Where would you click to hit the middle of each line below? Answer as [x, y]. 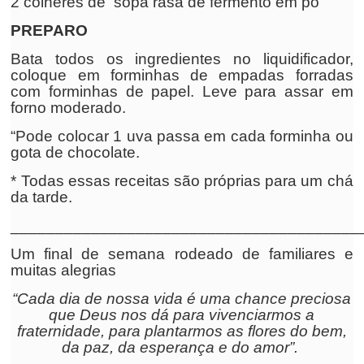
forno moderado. [69, 108]
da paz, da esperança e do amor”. [182, 347]
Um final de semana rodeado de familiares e [182, 254]
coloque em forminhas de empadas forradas [182, 75]
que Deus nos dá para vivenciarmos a [182, 315]
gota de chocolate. [76, 152]
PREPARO [50, 30]
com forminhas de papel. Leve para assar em [182, 91]
